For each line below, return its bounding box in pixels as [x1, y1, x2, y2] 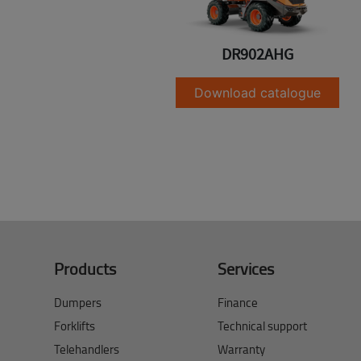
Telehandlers [54, 340, 120, 358]
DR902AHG [221, 44, 293, 64]
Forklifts [54, 317, 96, 334]
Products [54, 256, 117, 280]
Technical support [218, 317, 308, 334]
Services [218, 256, 275, 280]
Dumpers [54, 293, 102, 311]
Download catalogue [193, 84, 321, 101]
